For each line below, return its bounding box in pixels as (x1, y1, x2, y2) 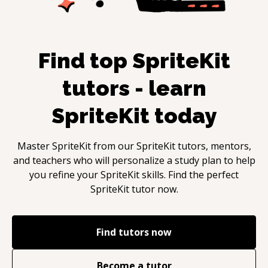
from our (90, 139, 136, 153)
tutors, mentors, (175, 139, 251, 153)
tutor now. (129, 182, 178, 196)
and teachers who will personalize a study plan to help (13, 153, 255, 167)
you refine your (29, 167, 100, 181)
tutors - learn (62, 75, 206, 100)
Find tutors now (96, 225, 172, 239)
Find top (38, 47, 132, 73)
